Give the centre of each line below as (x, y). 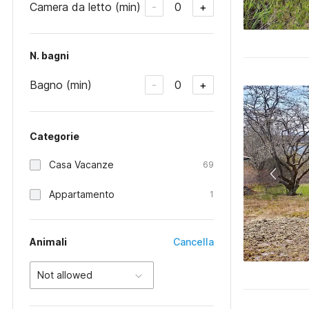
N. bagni (49, 56)
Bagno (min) (61, 84)
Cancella (194, 242)
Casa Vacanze (81, 165)
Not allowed (65, 275)
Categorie (54, 136)
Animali (48, 242)
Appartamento (82, 194)
